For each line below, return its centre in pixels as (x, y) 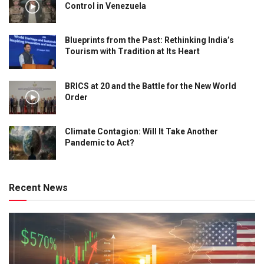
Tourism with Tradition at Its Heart (132, 52)
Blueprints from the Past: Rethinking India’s (149, 40)
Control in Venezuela (105, 6)
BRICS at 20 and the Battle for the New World (151, 86)
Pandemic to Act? (100, 142)
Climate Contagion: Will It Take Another (141, 131)
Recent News (38, 188)
